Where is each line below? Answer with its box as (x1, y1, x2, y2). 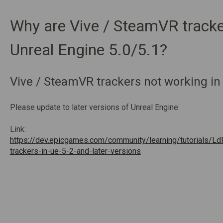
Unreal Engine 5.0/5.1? (9, 40, 167, 59)
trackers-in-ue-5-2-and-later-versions (9, 146, 141, 156)
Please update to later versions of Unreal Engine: (9, 102, 180, 112)
